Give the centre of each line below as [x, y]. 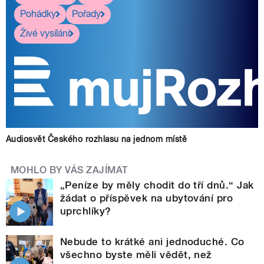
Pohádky [38, 14]
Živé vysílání [45, 34]
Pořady [86, 14]
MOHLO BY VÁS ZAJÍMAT [70, 170]
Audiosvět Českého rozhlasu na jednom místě [97, 139]
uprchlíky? [86, 211]
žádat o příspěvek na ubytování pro [147, 198]
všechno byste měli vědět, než [136, 254]
